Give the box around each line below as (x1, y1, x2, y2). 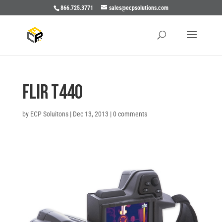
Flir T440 (22, 81, 83, 105)
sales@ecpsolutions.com (109, 4, 168, 11)
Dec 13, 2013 (72, 110, 109, 118)
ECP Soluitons (30, 110, 68, 118)
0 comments (112, 110, 147, 118)
